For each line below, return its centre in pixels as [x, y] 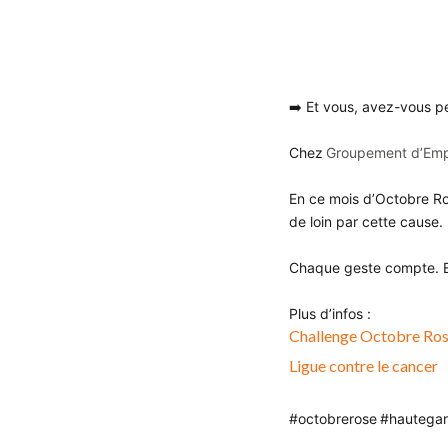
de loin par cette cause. [365, 221]
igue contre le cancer [367, 365]
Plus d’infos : [331, 313]
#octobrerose [332, 418]
